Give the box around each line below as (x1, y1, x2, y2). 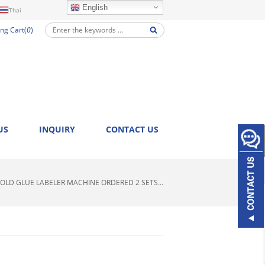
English (80, 3, 108, 12)
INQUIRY (39, 124, 75, 135)
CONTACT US (106, 124, 159, 135)
